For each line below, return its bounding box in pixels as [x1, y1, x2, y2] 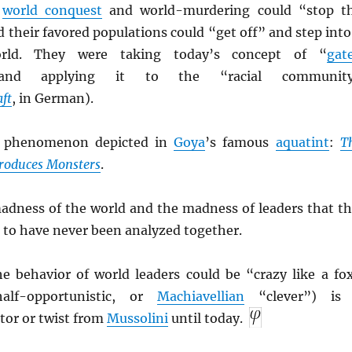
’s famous [205, 134, 276, 151]
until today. [167, 310, 243, 327]
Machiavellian [156, 288, 244, 305]
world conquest [2, 2, 103, 19]
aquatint [275, 134, 329, 151]
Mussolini [106, 310, 168, 327]
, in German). [11, 90, 93, 107]
